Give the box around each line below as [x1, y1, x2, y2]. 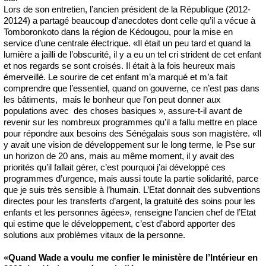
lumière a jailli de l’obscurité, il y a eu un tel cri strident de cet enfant [4, 49, 261, 59]
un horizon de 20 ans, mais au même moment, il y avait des [4, 150, 235, 161]
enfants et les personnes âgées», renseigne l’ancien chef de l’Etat [4, 207, 256, 217]
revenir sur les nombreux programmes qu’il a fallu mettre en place [4, 116, 257, 127]
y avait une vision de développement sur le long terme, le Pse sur [4, 139, 255, 150]
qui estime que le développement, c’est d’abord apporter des [4, 218, 236, 229]
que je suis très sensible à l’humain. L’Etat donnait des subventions [4, 184, 261, 195]
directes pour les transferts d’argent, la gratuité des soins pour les [4, 195, 255, 206]
